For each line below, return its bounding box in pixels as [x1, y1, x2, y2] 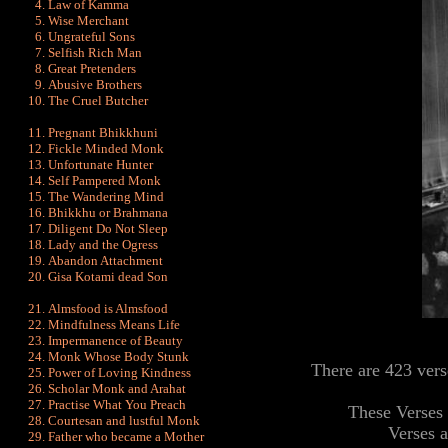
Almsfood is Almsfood [48, 301, 168, 316]
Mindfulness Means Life [48, 317, 180, 332]
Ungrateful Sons [48, 29, 135, 44]
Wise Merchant [48, 13, 129, 28]
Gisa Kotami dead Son [48, 269, 168, 284]
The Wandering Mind [48, 189, 164, 204]
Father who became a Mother [48, 429, 204, 444]
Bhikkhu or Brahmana [48, 205, 168, 220]
